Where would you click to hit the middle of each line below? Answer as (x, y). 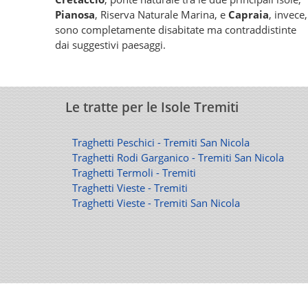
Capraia (249, 14)
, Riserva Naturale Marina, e (162, 14)
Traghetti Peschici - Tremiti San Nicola (161, 142)
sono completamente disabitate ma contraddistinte (176, 30)
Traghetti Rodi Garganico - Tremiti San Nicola (178, 157)
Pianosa (75, 14)
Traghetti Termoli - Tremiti (134, 173)
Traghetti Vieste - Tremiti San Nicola (156, 203)
